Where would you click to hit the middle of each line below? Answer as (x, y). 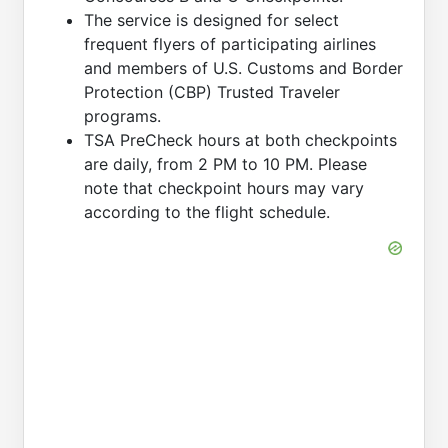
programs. (122, 116)
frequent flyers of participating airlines (230, 44)
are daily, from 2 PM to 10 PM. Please (225, 164)
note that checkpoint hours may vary (224, 188)
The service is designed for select (211, 20)
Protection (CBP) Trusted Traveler (212, 92)
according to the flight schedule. (207, 212)
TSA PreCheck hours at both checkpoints (240, 140)
